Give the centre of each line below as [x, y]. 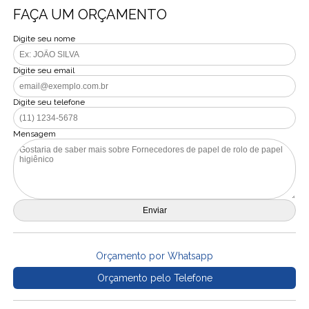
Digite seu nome [44, 39]
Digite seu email [44, 70]
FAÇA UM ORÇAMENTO [90, 14]
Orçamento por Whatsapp [154, 256]
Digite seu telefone [49, 102]
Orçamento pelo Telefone [154, 278]
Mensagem [35, 134]
